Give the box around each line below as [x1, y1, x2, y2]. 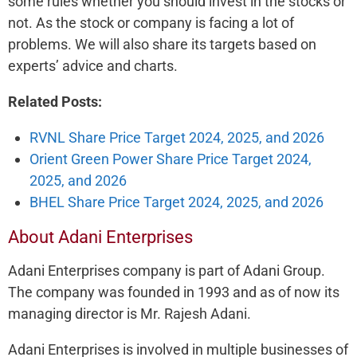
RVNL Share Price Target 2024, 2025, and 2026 [29, 129, 324, 146]
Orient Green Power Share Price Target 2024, [29, 151, 312, 167]
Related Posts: [8, 93, 102, 110]
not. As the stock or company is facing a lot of [8, 14, 294, 31]
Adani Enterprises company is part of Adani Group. [8, 262, 325, 279]
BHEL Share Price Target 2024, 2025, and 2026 [29, 194, 324, 210]
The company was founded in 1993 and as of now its [8, 284, 339, 300]
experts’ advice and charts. [8, 57, 178, 74]
